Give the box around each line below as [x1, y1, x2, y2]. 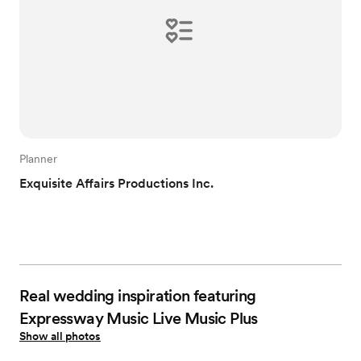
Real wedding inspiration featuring [19, 285, 256, 305]
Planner [19, 151, 57, 165]
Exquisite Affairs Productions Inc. [19, 175, 214, 191]
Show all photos [19, 329, 101, 342]
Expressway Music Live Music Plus [19, 308, 258, 328]
